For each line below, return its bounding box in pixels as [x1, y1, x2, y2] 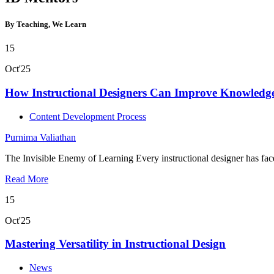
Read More [5, 173, 48, 184]
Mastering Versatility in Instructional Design [5, 237, 226, 251]
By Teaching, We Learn [5, 19, 86, 29]
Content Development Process [29, 111, 146, 122]
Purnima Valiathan [5, 131, 76, 143]
